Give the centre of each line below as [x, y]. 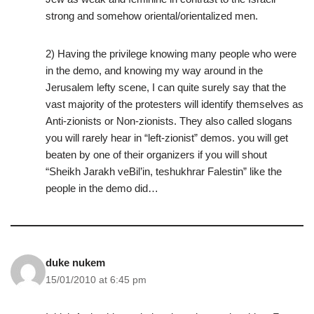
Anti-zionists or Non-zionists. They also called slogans [169, 121]
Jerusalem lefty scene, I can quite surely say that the [166, 88]
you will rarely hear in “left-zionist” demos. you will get [167, 138]
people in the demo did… [102, 189]
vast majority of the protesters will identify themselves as [175, 104]
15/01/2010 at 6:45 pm [96, 280]
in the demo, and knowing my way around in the [154, 71]
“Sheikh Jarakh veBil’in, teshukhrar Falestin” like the [164, 172]
